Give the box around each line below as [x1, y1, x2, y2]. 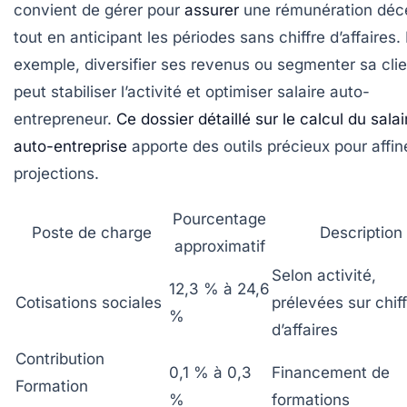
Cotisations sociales [15, 293, 162, 312]
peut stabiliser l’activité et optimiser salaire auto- [14, 82, 370, 101]
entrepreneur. [14, 109, 116, 128]
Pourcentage [173, 209, 266, 228]
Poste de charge [31, 223, 152, 242]
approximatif [174, 236, 265, 255]
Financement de [272, 362, 390, 382]
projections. [14, 164, 99, 183]
